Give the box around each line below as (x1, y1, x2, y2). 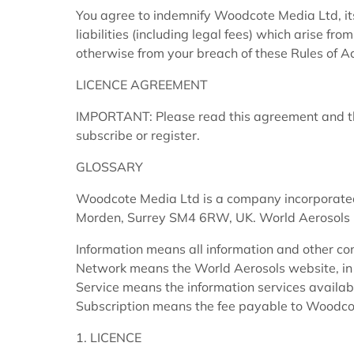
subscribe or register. (76, 127, 200, 144)
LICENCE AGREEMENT (76, 77, 208, 93)
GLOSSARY (76, 159, 143, 175)
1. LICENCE (76, 330, 141, 346)
